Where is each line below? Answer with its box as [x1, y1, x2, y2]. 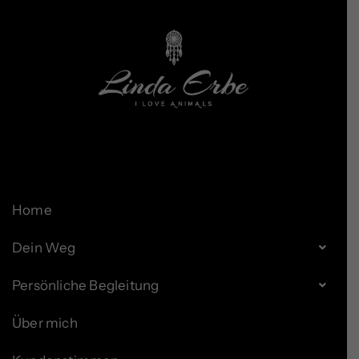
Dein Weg [12, 239, 76, 256]
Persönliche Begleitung [12, 276, 159, 293]
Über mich [12, 314, 78, 331]
